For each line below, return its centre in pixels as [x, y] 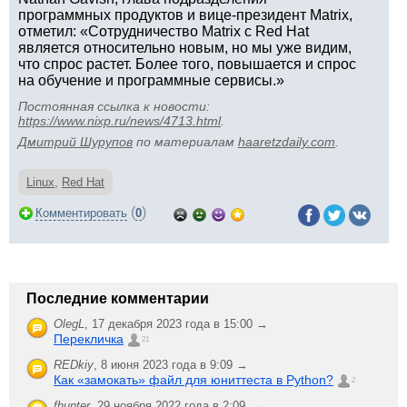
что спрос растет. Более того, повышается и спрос [187, 64]
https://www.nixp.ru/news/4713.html [119, 121]
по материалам [185, 142]
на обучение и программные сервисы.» [151, 80]
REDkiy [74, 365]
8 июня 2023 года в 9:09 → [174, 365]
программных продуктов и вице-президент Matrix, [185, 15]
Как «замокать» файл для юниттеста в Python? [194, 380]
